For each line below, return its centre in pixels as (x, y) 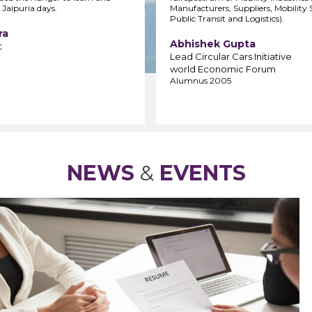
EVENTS (202, 173)
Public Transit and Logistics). (227, 18)
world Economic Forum (223, 69)
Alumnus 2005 (201, 80)
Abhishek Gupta (213, 44)
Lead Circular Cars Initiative (231, 56)
